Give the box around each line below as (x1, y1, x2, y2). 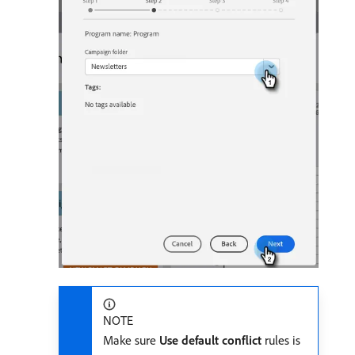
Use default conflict (159, 332, 261, 349)
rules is (261, 332, 300, 349)
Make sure (103, 332, 159, 349)
